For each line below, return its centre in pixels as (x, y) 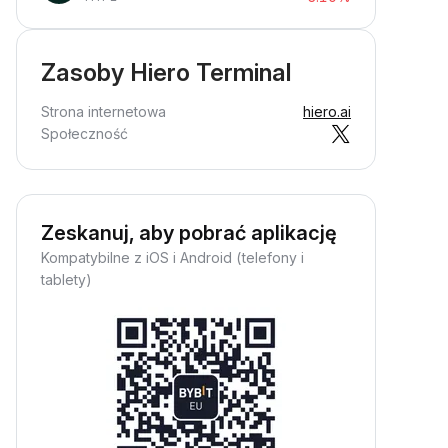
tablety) (66, 279)
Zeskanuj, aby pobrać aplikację (189, 233)
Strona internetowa (103, 111)
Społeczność (84, 133)
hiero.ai (327, 111)
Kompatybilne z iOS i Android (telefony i (172, 257)
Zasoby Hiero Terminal (166, 72)
